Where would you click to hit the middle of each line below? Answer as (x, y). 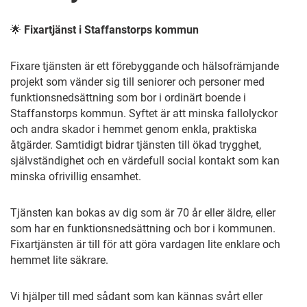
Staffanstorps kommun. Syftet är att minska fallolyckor (144, 113)
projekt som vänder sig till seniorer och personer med (137, 82)
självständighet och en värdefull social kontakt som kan (145, 161)
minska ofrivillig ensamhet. (76, 176)
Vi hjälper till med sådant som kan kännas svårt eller (136, 296)
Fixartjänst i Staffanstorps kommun (111, 30)
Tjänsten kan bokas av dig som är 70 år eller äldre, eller (143, 213)
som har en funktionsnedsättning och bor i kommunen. (143, 229)
